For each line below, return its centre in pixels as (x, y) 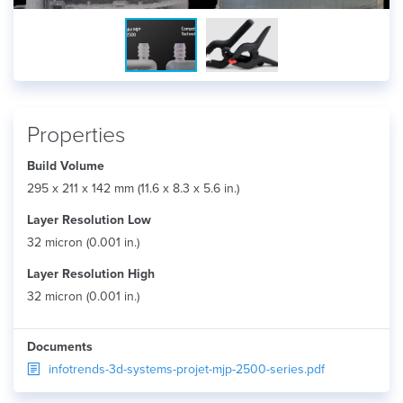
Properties (76, 135)
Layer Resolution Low (89, 220)
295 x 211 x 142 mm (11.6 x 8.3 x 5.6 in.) (133, 188)
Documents (60, 347)
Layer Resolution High (91, 274)
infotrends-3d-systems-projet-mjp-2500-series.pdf (187, 369)
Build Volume (66, 166)
